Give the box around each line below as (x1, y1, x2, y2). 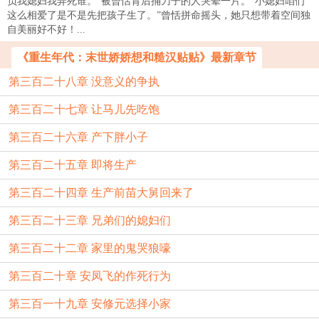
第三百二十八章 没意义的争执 (9, 75, 159, 88)
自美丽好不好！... (7, 24, 85, 35)
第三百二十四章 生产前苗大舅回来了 (9, 187, 194, 199)
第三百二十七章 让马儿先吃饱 (9, 103, 159, 115)
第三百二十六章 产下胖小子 (9, 131, 148, 143)
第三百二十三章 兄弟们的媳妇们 (9, 214, 171, 226)
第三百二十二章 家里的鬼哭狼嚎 (9, 242, 171, 254)
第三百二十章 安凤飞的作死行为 (9, 270, 171, 282)
